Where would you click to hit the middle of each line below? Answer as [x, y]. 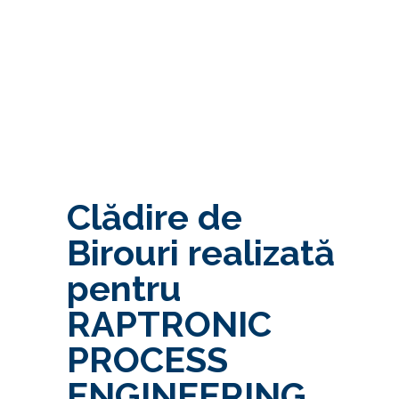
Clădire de [154, 216]
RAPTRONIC [169, 323]
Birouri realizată [200, 252]
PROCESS [147, 359]
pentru [124, 288]
